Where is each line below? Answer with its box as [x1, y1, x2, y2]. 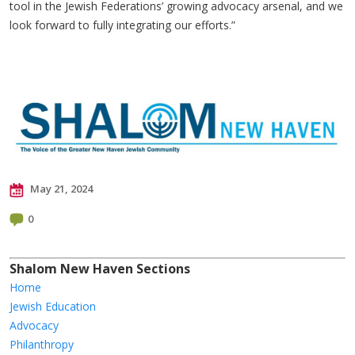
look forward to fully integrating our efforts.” [10, 17, 239, 32]
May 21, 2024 [28, 181, 93, 197]
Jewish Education [10, 299, 96, 315]
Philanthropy [10, 337, 74, 353]
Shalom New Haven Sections [10, 260, 190, 278]
